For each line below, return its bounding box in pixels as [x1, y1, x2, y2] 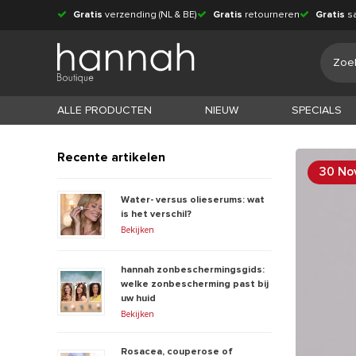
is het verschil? [121, 209, 192, 219]
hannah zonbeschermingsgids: [121, 265, 265, 275]
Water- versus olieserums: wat [121, 195, 265, 205]
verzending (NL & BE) [103, 10, 197, 20]
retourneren [242, 10, 300, 20]
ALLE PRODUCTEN [57, 104, 152, 116]
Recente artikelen [57, 150, 165, 164]
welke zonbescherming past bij [121, 279, 269, 289]
